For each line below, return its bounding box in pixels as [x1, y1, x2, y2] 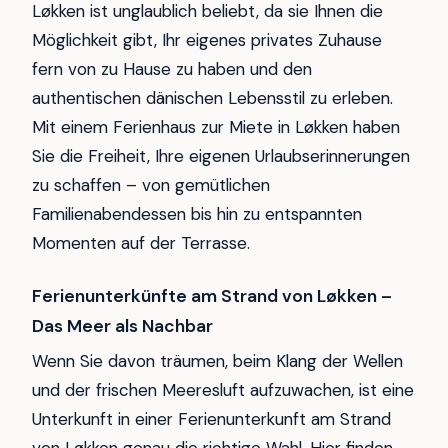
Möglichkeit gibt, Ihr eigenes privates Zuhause [32, 29, 382, 52]
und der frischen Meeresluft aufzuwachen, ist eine [32, 379, 414, 402]
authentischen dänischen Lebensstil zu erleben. [32, 87, 393, 110]
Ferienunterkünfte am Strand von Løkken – [32, 285, 392, 308]
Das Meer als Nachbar [32, 315, 213, 338]
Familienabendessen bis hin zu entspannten [32, 203, 362, 226]
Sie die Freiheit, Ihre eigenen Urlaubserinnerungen [32, 145, 410, 168]
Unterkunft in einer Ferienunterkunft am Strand [32, 408, 391, 431]
